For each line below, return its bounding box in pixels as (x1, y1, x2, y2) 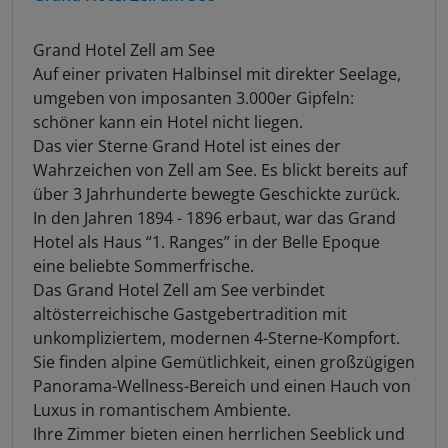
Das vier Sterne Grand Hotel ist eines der (33, 134, 341, 157)
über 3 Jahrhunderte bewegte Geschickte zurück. (33, 182, 400, 205)
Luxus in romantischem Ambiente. (33, 398, 291, 421)
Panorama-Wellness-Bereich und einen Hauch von (33, 374, 411, 397)
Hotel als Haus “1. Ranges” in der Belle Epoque (33, 230, 380, 253)
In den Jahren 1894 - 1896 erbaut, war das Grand (33, 206, 396, 229)
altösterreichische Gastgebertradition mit (33, 302, 347, 325)
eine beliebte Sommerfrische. (33, 254, 254, 277)
